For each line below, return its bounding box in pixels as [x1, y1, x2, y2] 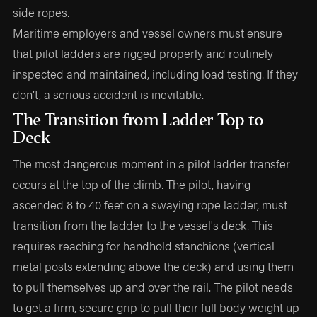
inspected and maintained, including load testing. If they [13, 65, 299, 83]
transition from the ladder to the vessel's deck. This [13, 216, 274, 234]
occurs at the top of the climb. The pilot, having [13, 175, 251, 192]
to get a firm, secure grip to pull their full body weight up [13, 298, 300, 316]
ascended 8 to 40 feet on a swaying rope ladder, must [13, 195, 288, 213]
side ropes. [13, 4, 70, 21]
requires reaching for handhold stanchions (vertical [13, 236, 275, 254]
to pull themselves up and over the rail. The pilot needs [13, 277, 294, 295]
